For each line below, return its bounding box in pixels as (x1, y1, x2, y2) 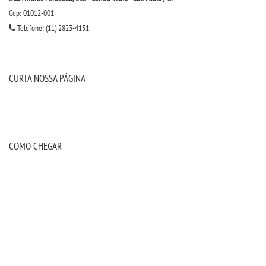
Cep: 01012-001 (9, 8, 54, 18)
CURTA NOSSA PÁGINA (9, 71, 85, 85)
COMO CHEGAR (9, 139, 62, 153)
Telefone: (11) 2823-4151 (15, 23, 89, 33)
